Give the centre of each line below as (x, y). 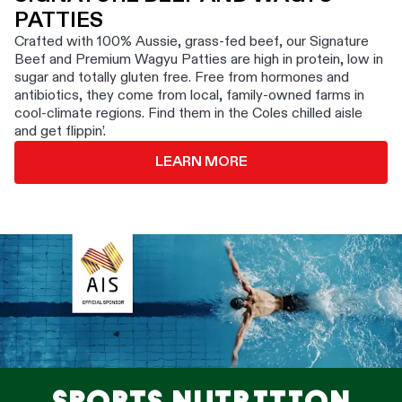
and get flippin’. (62, 131)
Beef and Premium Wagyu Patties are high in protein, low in (199, 60)
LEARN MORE (201, 162)
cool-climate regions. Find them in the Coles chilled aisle (188, 114)
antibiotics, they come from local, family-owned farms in (189, 96)
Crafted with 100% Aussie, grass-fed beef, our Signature (192, 42)
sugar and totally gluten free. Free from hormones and (182, 78)
